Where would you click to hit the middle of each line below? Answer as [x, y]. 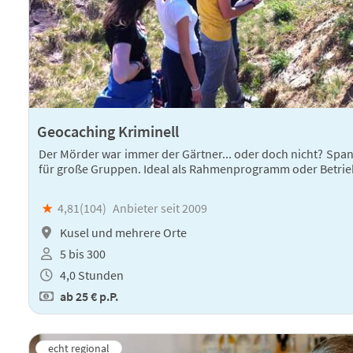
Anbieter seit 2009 [160, 208]
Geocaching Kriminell [108, 132]
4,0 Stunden [91, 275]
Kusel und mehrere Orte [122, 232]
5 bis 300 [82, 253]
